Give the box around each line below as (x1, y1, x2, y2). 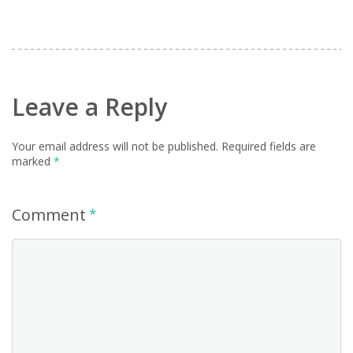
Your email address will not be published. (12, 139, 218, 154)
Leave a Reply (12, 91, 167, 123)
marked (12, 154, 54, 169)
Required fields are (221, 139, 316, 154)
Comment (12, 204, 86, 225)
